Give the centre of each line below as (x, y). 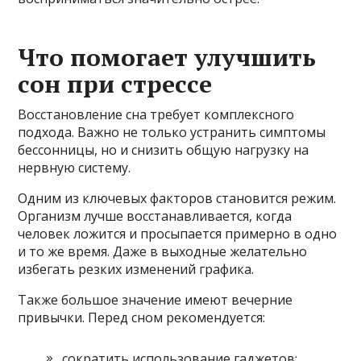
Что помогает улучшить (167, 57)
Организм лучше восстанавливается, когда (155, 216)
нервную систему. (75, 167)
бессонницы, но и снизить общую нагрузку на (164, 149)
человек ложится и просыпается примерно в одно (178, 233)
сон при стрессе (115, 83)
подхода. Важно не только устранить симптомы (172, 132)
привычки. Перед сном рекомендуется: (142, 317)
